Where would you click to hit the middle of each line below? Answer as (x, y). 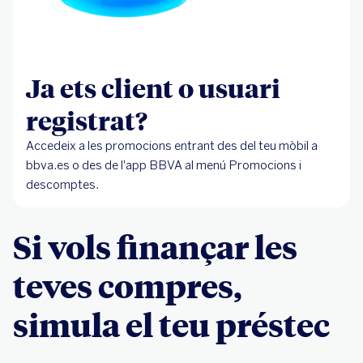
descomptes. (64, 185)
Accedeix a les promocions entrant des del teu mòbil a (172, 146)
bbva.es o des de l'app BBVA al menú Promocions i (164, 166)
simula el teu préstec (171, 325)
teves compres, (128, 286)
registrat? (87, 120)
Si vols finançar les (155, 247)
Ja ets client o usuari (153, 88)
